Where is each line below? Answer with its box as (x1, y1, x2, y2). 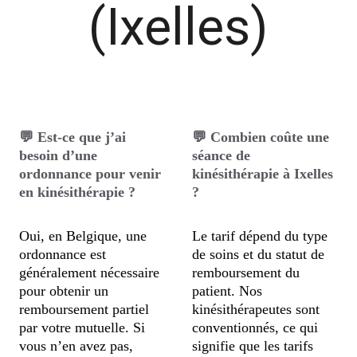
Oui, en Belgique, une (19, 228, 151, 244)
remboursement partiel (19, 301, 154, 317)
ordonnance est (19, 246, 111, 262)
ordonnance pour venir (19, 166, 166, 182)
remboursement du (192, 265, 304, 280)
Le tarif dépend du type (192, 228, 332, 244)
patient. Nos (192, 283, 267, 299)
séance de (192, 147, 255, 163)
